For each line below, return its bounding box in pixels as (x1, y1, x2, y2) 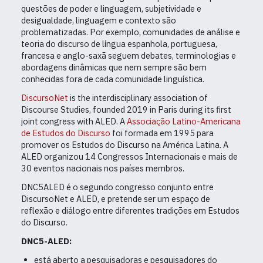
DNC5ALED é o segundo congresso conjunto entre (21, 181, 214, 193)
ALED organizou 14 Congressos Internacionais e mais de (21, 151, 238, 163)
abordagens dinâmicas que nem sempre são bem (21, 62, 207, 73)
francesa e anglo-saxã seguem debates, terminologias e (21, 50, 236, 62)
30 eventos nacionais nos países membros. (21, 163, 184, 174)
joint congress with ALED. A (21, 116, 127, 127)
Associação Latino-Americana (127, 116, 241, 127)
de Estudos (21, 127, 64, 139)
